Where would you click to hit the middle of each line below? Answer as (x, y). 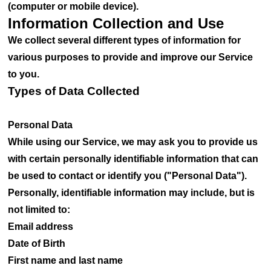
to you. (24, 74)
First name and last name (66, 260)
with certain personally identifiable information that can (133, 159)
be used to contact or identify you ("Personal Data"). (128, 176)
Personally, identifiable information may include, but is (132, 193)
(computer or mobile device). (73, 6)
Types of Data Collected (74, 91)
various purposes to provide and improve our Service (131, 57)
